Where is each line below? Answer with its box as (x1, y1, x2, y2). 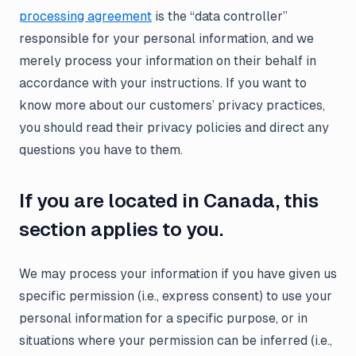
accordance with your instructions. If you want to (19, 75, 307, 91)
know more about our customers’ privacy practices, (19, 98, 325, 113)
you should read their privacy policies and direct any (19, 120, 329, 135)
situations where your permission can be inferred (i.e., (19, 333, 332, 348)
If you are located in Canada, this (19, 190, 319, 211)
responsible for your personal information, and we (19, 31, 314, 46)
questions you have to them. (19, 142, 183, 157)
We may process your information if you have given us (19, 266, 337, 281)
